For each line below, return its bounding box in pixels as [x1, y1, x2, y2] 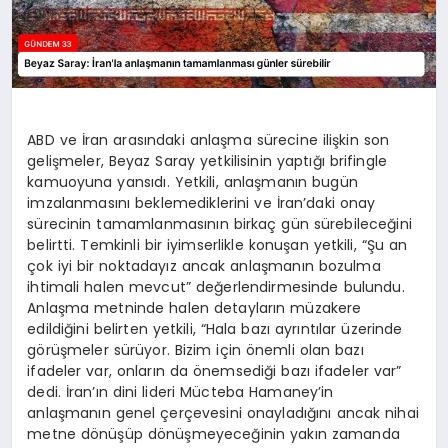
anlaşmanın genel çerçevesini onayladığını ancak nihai [27, 403, 419, 424]
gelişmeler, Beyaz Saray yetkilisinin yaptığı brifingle [27, 151, 388, 172]
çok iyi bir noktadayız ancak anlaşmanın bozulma [27, 256, 381, 277]
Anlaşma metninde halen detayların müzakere [27, 298, 362, 319]
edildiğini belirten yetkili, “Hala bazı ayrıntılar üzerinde [27, 319, 403, 340]
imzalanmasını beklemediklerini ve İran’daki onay [27, 193, 376, 214]
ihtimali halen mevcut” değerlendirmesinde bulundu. [27, 277, 405, 298]
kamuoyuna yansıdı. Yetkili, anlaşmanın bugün [27, 172, 358, 193]
